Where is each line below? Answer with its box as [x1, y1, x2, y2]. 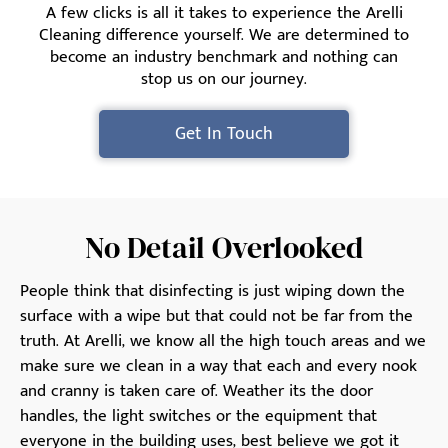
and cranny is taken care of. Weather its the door [20, 377, 373, 406]
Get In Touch [175, 119, 273, 150]
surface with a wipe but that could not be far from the [20, 302, 413, 331]
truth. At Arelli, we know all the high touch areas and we [20, 327, 426, 356]
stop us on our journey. [141, 65, 307, 94]
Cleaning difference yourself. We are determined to [39, 21, 409, 50]
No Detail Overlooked [85, 227, 363, 269]
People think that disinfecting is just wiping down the [20, 277, 405, 306]
